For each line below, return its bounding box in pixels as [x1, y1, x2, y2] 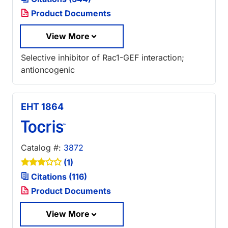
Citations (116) [29, 172, 87, 182]
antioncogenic [21, 65, 75, 75]
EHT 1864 [21, 101, 64, 112]
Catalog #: [21, 142, 64, 153]
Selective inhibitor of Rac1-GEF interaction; [21, 52, 184, 63]
